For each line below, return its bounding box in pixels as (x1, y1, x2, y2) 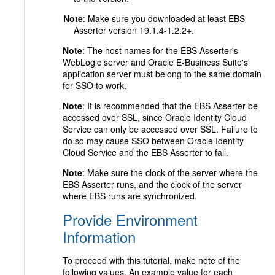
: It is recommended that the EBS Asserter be (82, 99, 258, 112)
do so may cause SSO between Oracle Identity (63, 134, 244, 147)
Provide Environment (63, 209, 198, 230)
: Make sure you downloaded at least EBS (83, 12, 245, 25)
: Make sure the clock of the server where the (82, 166, 258, 179)
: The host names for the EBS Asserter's (82, 44, 238, 56)
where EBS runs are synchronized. (63, 190, 197, 202)
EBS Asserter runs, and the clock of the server (63, 178, 242, 190)
